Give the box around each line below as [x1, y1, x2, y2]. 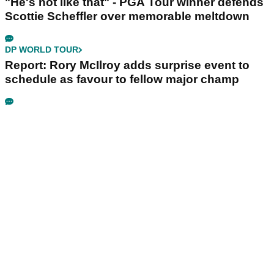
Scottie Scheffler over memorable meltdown [5, 10, 250, 23]
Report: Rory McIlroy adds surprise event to [5, 59, 250, 72]
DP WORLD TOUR [5, 45, 78, 55]
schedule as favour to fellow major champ [5, 73, 239, 86]
